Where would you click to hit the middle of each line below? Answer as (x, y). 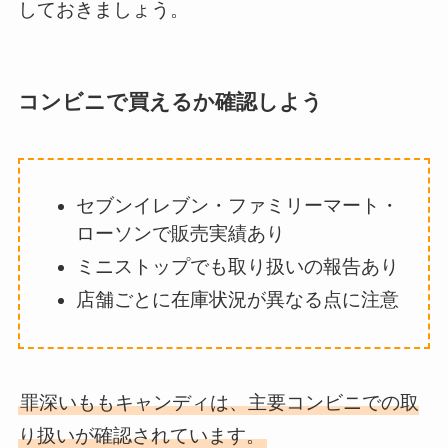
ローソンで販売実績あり (181, 234)
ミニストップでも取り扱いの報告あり (238, 267)
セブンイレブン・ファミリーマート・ (238, 206)
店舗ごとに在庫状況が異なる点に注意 (238, 299)
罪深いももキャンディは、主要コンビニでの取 (219, 403)
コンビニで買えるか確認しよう (170, 102)
